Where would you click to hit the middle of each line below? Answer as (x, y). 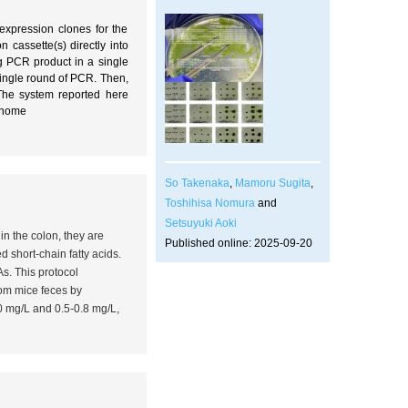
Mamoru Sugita (272, 183)
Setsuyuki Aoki (200, 223)
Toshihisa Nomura (209, 203)
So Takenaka (197, 183)
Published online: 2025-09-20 (238, 243)
